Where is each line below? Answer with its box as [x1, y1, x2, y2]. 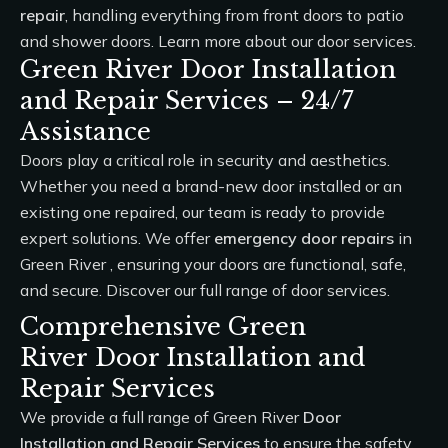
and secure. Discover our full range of [20, 280, 291, 300]
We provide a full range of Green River [20, 407, 303, 427]
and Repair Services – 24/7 [20, 86, 354, 115]
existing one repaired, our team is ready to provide [20, 202, 385, 222]
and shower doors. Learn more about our [20, 31, 317, 51]
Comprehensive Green [20, 312, 306, 341]
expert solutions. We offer [20, 228, 214, 248]
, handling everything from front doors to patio [65, 5, 404, 25]
